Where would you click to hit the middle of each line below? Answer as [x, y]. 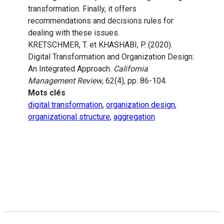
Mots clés [47, 93]
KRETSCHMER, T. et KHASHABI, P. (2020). [100, 45]
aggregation [134, 117]
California [131, 69]
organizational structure [69, 117]
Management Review [65, 81]
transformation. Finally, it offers [82, 9]
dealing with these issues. [74, 33]
